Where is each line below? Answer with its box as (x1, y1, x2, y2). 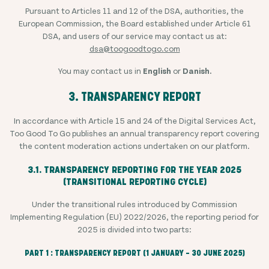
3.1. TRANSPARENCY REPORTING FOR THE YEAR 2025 (28, 166, 241, 173)
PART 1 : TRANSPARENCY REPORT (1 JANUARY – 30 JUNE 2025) (24, 250, 245, 256)
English (143, 65, 171, 76)
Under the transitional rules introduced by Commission (32, 199, 237, 209)
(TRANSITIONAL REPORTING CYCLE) (62, 178, 207, 185)
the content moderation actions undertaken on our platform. (19, 141, 250, 151)
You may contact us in (58, 65, 143, 76)
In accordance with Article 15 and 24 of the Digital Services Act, (13, 115, 256, 125)
